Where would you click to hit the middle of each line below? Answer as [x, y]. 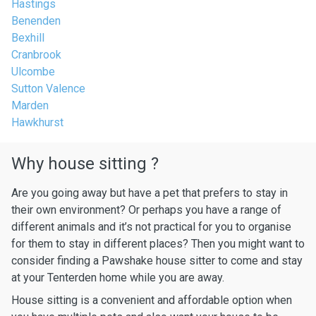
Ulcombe [33, 72]
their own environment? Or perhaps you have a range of [146, 210]
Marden [30, 105]
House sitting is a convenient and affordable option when [152, 300]
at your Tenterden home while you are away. [118, 278]
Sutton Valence [48, 89]
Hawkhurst [37, 122]
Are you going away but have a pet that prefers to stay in [150, 193]
